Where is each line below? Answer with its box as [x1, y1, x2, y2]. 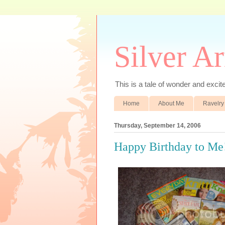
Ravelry [203, 99, 224, 107]
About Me [158, 99, 184, 107]
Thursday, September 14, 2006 [114, 122, 201, 129]
